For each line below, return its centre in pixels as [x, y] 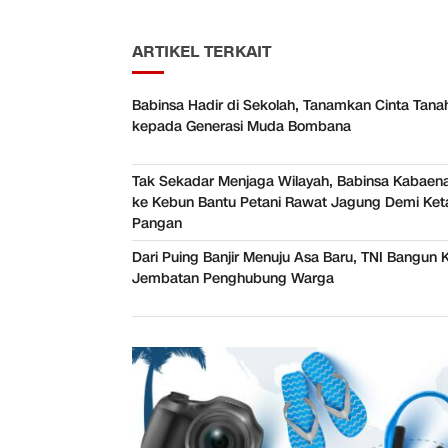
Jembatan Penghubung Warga [233, 279]
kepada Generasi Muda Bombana [241, 127]
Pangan [157, 224]
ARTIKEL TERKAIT [201, 52]
